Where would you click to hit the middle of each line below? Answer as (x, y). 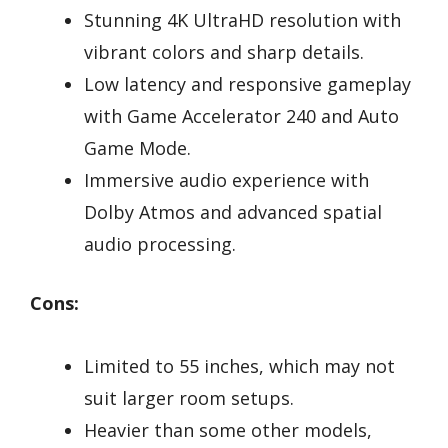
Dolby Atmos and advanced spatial (233, 212)
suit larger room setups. (189, 397)
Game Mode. (137, 148)
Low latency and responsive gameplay (247, 84)
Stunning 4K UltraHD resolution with (242, 20)
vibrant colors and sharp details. (224, 52)
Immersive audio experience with (226, 180)
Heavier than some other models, (228, 429)
